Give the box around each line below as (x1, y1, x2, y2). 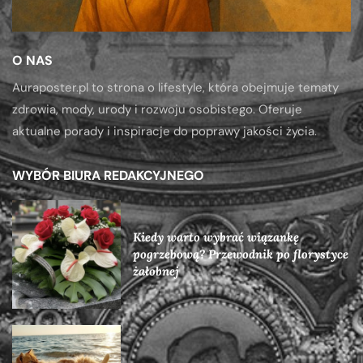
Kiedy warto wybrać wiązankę (132, 229, 299, 246)
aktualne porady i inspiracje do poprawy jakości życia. (12, 122, 317, 139)
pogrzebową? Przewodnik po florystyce (132, 246, 348, 263)
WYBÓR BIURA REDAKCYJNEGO (12, 166, 204, 184)
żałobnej (132, 263, 179, 280)
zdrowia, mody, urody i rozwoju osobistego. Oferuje (12, 100, 302, 117)
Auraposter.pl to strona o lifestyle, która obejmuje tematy (12, 79, 339, 96)
